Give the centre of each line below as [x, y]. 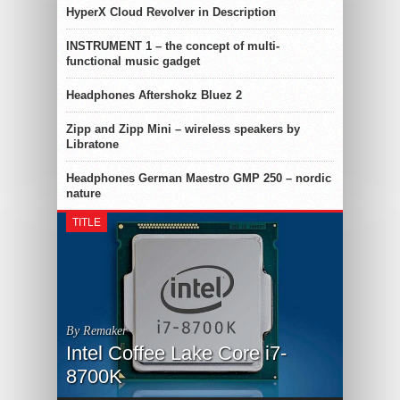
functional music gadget [133, 62]
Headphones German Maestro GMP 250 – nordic [199, 179]
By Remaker [96, 330]
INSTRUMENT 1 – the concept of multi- [173, 46]
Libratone [92, 145]
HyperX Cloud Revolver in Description [171, 12]
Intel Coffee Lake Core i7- [176, 353]
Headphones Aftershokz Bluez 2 [154, 96]
